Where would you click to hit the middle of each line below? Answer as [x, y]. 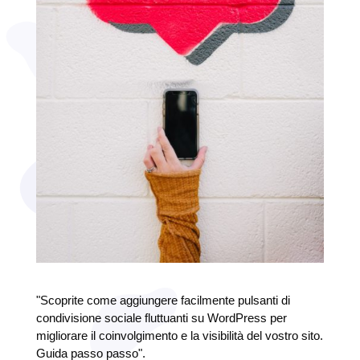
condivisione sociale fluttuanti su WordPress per [161, 317]
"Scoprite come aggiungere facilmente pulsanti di [163, 300]
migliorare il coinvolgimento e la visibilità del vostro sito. [179, 335]
